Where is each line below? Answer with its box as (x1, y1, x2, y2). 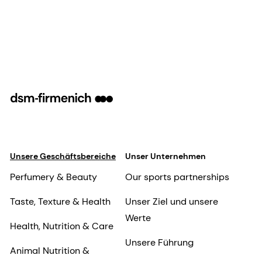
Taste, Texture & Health (10, 195, 111, 208)
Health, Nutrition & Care (10, 219, 113, 232)
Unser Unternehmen (125, 150, 206, 161)
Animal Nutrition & (10, 244, 89, 257)
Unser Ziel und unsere (125, 195, 218, 208)
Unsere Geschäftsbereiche (10, 150, 116, 161)
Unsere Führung (125, 236, 194, 249)
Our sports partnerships (125, 170, 229, 183)
